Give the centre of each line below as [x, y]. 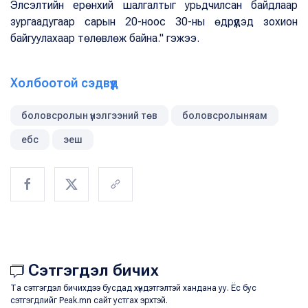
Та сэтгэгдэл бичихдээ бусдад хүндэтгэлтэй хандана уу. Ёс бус [133, 288]
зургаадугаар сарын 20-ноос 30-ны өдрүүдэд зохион [154, 22]
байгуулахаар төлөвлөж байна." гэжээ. [105, 38]
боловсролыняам [225, 116]
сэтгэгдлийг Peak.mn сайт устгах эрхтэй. [89, 301]
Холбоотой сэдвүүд [64, 83]
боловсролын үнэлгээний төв [89, 116]
